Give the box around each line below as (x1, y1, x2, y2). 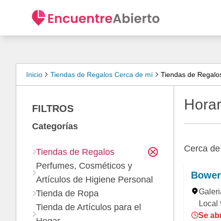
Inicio (26, 71, 42, 78)
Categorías (32, 121, 78, 131)
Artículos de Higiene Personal (36, 175, 153, 184)
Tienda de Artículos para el (36, 202, 141, 212)
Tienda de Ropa (36, 188, 99, 198)
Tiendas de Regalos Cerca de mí (50, 71, 153, 78)
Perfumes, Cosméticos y (36, 161, 132, 171)
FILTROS (32, 103, 74, 114)
